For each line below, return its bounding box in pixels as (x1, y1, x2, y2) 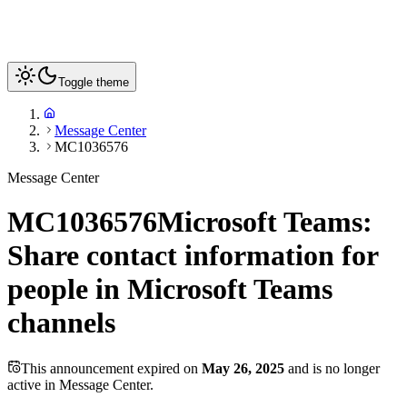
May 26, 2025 (202, 360, 284, 376)
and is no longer (284, 360, 380, 376)
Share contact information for (7, 239, 378, 273)
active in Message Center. (7, 376, 154, 392)
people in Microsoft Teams (7, 273, 333, 306)
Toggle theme (58, 75, 129, 89)
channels (7, 306, 115, 340)
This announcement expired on (21, 360, 202, 376)
